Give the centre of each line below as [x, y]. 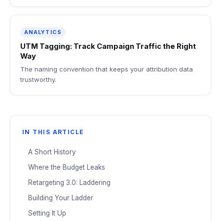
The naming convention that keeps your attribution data [107, 69]
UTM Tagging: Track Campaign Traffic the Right [108, 46]
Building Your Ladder [61, 198]
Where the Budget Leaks [67, 167]
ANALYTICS [43, 32]
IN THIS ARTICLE [53, 132]
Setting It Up [47, 213]
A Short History [52, 152]
